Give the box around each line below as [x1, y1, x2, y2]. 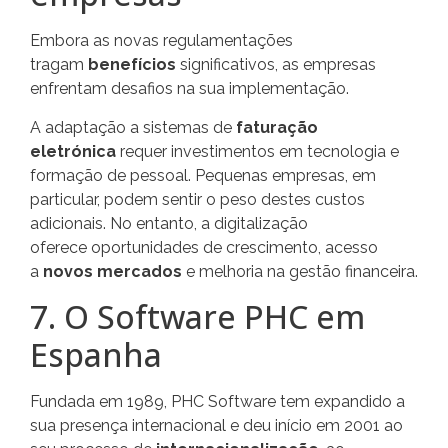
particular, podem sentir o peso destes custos [30, 189, 365, 209]
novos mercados [43, 261, 182, 281]
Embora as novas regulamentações [30, 31, 293, 51]
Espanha [30, 333, 162, 377]
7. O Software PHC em [30, 295, 365, 339]
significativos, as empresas [176, 55, 376, 75]
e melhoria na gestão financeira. [182, 261, 418, 281]
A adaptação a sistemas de [30, 117, 236, 137]
